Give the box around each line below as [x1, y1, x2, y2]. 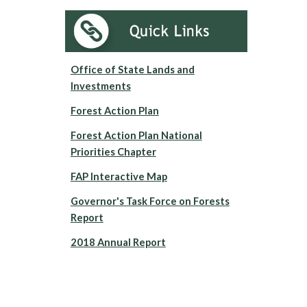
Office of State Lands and [70, 64, 195, 76]
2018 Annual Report [70, 236, 166, 249]
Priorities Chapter [70, 146, 156, 158]
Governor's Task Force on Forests [70, 195, 230, 208]
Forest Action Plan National [70, 130, 202, 142]
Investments [70, 80, 131, 93]
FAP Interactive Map [70, 171, 167, 183]
